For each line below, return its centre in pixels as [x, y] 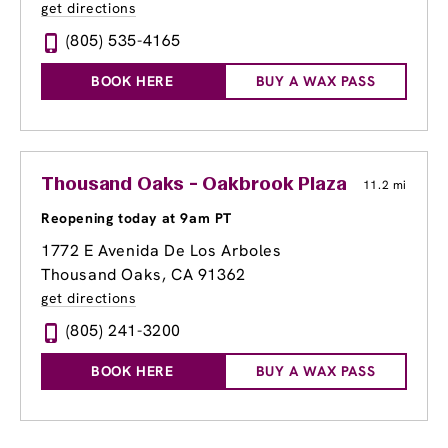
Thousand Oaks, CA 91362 [143, 275]
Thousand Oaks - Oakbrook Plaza [194, 185]
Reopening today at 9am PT [136, 218]
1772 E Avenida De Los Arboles [161, 251]
